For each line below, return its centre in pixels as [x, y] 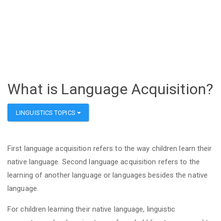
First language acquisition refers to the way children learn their [110, 148]
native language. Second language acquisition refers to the [104, 162]
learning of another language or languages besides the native [108, 175]
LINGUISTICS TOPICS [46, 112]
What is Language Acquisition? [110, 89]
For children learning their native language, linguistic [92, 209]
